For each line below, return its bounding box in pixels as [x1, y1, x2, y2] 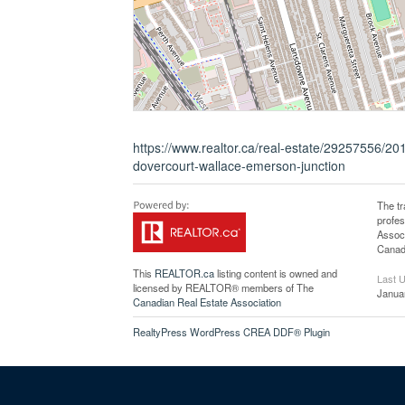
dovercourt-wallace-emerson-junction [133, 156, 345, 174]
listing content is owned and [214, 266, 337, 280]
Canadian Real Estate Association [133, 295, 281, 309]
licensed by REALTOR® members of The [133, 280, 314, 295]
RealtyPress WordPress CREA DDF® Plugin [133, 325, 330, 339]
